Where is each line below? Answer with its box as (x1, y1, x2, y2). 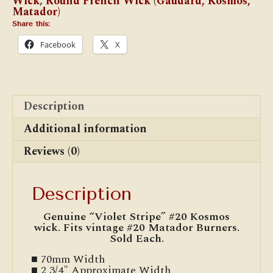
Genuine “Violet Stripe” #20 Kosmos (43, 208, 230, 225)
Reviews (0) (24, 143, 80, 160)
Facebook (40, 39, 76, 51)
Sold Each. (109, 230, 164, 247)
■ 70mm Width (31, 251, 105, 268)
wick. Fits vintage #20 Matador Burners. (34, 219, 239, 236)
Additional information (24, 121, 147, 138)
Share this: (12, 19, 50, 29)
